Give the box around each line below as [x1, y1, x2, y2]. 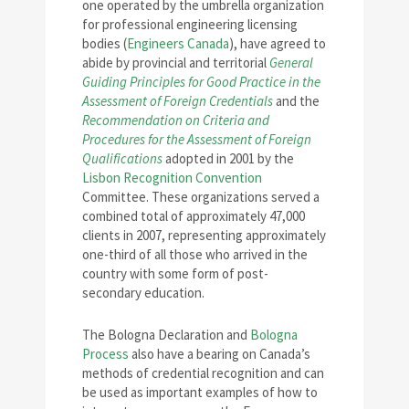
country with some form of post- [82, 264, 268, 282]
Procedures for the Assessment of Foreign [82, 130, 311, 148]
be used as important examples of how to [82, 383, 318, 401]
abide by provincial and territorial [82, 53, 269, 71]
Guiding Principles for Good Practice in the [82, 72, 320, 90]
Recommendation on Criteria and [82, 110, 269, 129]
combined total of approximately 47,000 [82, 206, 305, 225]
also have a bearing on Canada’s [129, 344, 310, 362]
